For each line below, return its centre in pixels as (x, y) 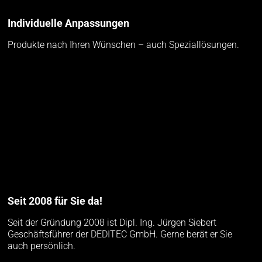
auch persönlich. (42, 246)
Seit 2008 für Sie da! (55, 201)
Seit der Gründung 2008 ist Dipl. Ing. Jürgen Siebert (112, 223)
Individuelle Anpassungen (69, 23)
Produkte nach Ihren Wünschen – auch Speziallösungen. (124, 45)
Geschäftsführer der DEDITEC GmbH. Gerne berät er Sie (120, 235)
